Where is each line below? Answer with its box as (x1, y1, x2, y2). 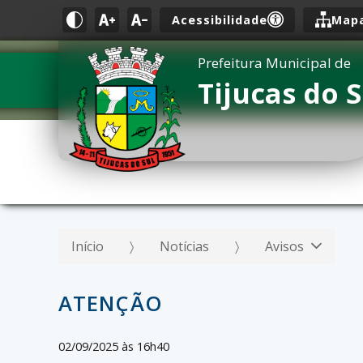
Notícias (160, 237, 209, 255)
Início (71, 237, 104, 255)
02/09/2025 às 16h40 (58, 339, 169, 355)
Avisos (265, 237, 307, 255)
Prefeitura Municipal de (197, 53, 351, 72)
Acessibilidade (171, 12, 267, 28)
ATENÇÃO (58, 289, 163, 318)
